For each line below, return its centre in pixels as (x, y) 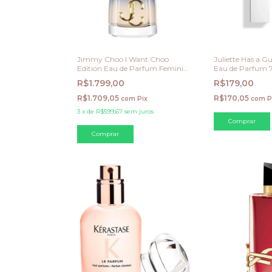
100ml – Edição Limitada (121, 77)
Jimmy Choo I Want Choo (123, 59)
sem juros (139, 111)
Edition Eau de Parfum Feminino (135, 68)
